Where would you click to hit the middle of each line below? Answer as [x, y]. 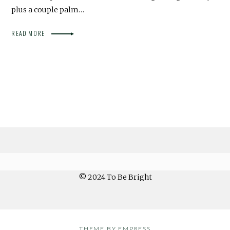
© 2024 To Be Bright [115, 177]
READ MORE [29, 33]
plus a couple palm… [48, 9]
